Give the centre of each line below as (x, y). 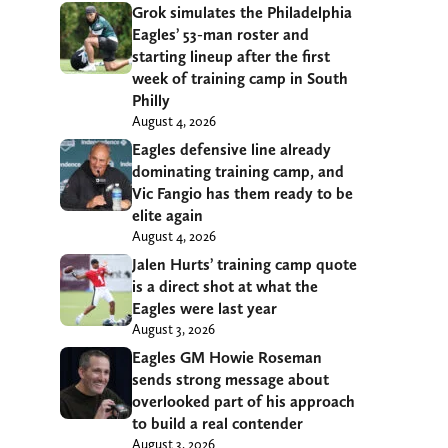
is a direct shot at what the (225, 286)
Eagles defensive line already (231, 149)
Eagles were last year (204, 308)
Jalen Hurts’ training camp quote (244, 264)
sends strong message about (230, 379)
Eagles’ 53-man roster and (220, 34)
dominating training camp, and (238, 171)
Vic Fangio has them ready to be (242, 193)
